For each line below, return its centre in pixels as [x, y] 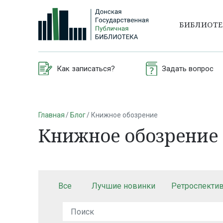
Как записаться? [86, 68]
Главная [52, 115]
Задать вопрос [187, 68]
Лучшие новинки [123, 186]
